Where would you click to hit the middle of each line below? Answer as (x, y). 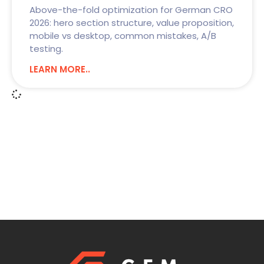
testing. (46, 48)
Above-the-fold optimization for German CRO (131, 9)
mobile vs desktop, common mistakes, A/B (123, 35)
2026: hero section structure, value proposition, (132, 22)
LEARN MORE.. (60, 69)
